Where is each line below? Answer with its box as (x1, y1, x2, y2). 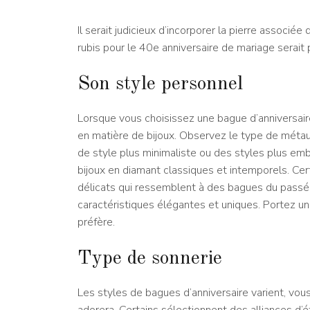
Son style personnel (77, 75, 243, 95)
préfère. (77, 215, 115, 230)
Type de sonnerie (77, 249, 222, 269)
